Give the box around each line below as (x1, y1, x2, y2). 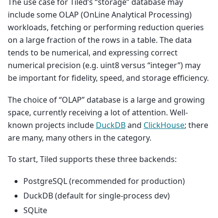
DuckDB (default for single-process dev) (23, 190, 170, 201)
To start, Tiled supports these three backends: (8, 154, 177, 165)
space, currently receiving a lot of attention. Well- (8, 107, 188, 118)
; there (184, 119, 208, 130)
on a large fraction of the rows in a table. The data (8, 35, 192, 46)
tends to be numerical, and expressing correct (8, 47, 178, 58)
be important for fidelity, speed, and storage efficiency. (8, 73, 209, 84)
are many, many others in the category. (8, 132, 151, 143)
